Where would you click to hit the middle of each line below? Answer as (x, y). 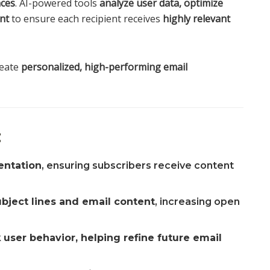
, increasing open (198, 202)
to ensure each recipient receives (86, 18)
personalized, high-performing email (104, 67)
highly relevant (196, 18)
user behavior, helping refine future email (113, 238)
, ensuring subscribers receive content (138, 166)
